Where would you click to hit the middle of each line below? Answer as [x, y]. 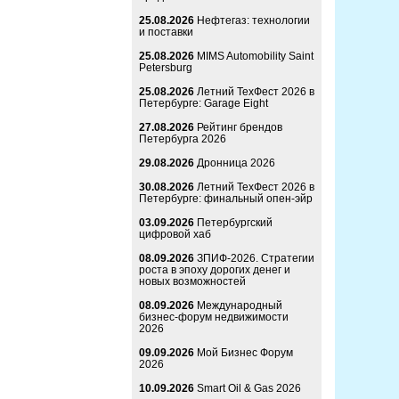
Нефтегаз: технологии [253, 21]
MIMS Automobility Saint [255, 57]
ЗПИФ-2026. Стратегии [256, 259]
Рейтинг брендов [240, 128]
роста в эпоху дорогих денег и [215, 270]
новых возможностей [192, 282]
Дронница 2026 [236, 163]
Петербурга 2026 [183, 139]
